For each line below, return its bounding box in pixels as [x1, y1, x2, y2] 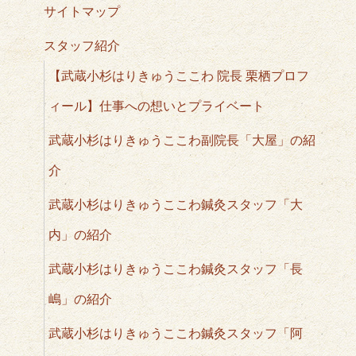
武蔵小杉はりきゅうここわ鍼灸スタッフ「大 [48, 196, 303, 213]
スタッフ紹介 [44, 37, 120, 54]
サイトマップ [44, 3, 120, 20]
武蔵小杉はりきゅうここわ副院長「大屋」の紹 [48, 132, 315, 149]
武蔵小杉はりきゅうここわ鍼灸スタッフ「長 [48, 261, 303, 277]
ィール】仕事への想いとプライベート [48, 98, 265, 114]
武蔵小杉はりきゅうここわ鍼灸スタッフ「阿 [48, 325, 303, 342]
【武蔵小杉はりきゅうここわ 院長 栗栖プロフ [48, 68, 309, 84]
